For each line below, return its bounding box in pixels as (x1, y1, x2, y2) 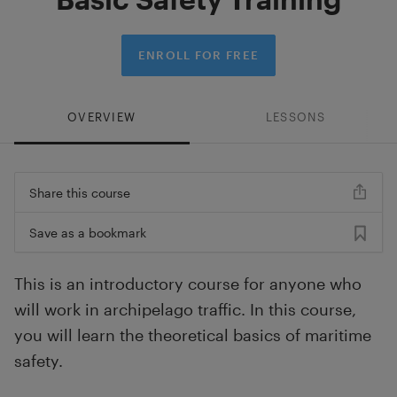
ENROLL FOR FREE (137, 47, 260, 62)
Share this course (28, 184, 130, 200)
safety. (13, 351, 63, 371)
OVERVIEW (66, 109, 136, 124)
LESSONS (265, 109, 325, 124)
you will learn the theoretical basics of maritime (13, 325, 371, 346)
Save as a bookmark (28, 224, 146, 240)
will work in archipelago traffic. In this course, (13, 300, 356, 320)
